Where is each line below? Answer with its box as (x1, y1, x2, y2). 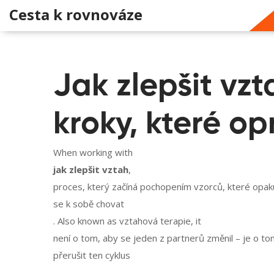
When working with (53, 146, 133, 158)
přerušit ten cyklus (53, 249, 130, 261)
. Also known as (53, 215, 119, 227)
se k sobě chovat (53, 198, 124, 210)
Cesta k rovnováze (9, 4, 143, 24)
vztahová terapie (119, 215, 191, 227)
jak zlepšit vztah (53, 163, 128, 176)
